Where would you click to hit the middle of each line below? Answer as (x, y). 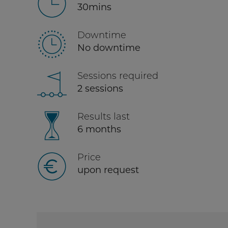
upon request (108, 170)
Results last (104, 117)
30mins (94, 7)
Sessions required (118, 76)
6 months (99, 129)
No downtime (109, 48)
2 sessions (100, 89)
